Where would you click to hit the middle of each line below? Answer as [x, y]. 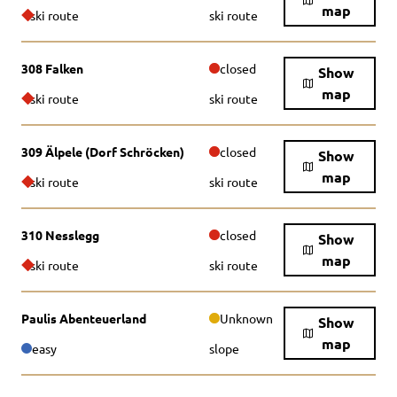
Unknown [246, 318]
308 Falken [52, 68]
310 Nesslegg [60, 235]
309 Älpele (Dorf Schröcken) [103, 152]
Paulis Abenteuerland [84, 318]
